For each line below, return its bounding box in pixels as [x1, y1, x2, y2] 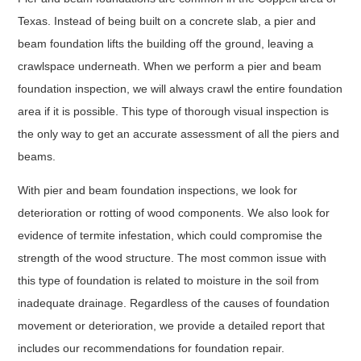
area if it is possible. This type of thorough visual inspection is [18, 104, 330, 118]
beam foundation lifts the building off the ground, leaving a [18, 36, 314, 50]
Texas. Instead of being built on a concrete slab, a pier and [18, 14, 317, 27]
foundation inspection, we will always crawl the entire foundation [18, 81, 343, 95]
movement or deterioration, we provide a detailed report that [18, 319, 326, 333]
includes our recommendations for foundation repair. [18, 342, 285, 355]
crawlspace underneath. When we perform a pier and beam [18, 59, 322, 73]
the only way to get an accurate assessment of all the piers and [18, 127, 340, 140]
